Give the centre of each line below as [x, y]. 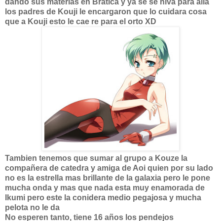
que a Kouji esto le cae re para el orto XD [81, 21]
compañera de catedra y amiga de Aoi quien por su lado [109, 168]
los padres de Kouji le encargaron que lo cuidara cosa [106, 12]
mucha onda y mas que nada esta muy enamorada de [105, 188]
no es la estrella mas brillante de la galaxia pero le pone [108, 178]
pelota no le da [32, 207]
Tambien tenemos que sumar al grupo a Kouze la [96, 158]
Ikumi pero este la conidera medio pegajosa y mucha [103, 198]
